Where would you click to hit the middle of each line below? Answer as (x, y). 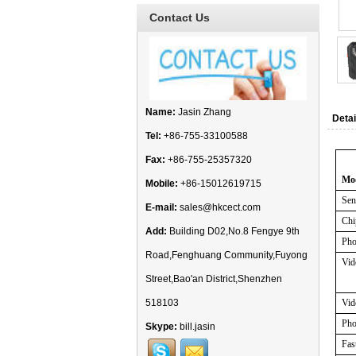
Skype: (161, 327)
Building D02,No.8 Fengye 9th (233, 231)
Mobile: (162, 184)
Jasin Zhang (203, 112)
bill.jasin (197, 327)
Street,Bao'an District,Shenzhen (214, 279)
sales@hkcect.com (220, 207)
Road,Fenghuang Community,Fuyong (226, 255)
